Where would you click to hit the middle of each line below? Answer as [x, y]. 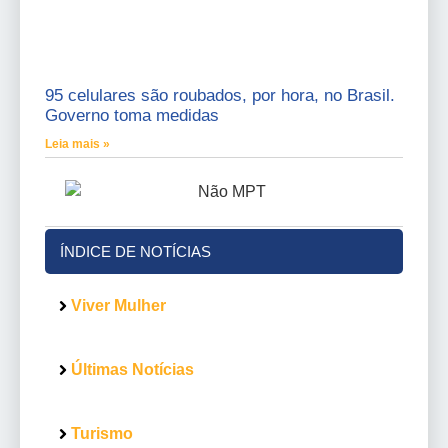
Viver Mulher [118, 305]
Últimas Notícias [132, 369]
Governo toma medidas [132, 115]
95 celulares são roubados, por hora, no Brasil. [220, 95]
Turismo [102, 433]
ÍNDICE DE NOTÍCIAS [135, 251]
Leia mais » [77, 143]
